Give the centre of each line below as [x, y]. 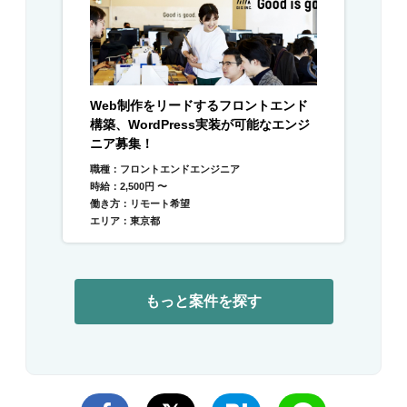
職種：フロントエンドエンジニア [165, 169]
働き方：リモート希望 [140, 203]
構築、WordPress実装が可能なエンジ [200, 124]
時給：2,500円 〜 [129, 186]
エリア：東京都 [125, 220]
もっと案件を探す [203, 301]
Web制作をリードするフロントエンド [199, 105]
